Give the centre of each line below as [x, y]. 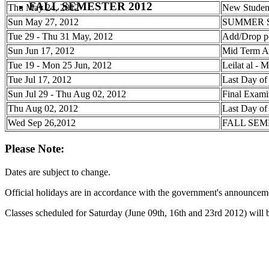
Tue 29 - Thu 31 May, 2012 [60, 36]
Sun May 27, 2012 [43, 22]
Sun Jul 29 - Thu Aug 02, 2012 [67, 94]
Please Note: [35, 149]
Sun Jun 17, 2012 [41, 50]
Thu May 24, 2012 [44, 7]
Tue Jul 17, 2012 [40, 79]
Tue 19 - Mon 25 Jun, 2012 [60, 65]
